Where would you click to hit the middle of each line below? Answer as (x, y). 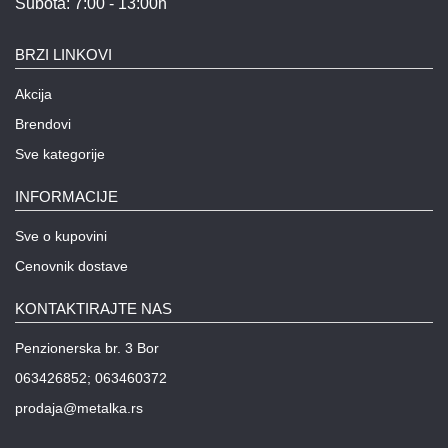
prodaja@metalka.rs (79, 407)
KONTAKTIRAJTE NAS (93, 308)
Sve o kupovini (61, 235)
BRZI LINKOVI (63, 54)
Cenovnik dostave (71, 265)
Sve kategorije (60, 153)
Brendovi (43, 123)
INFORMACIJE (66, 196)
